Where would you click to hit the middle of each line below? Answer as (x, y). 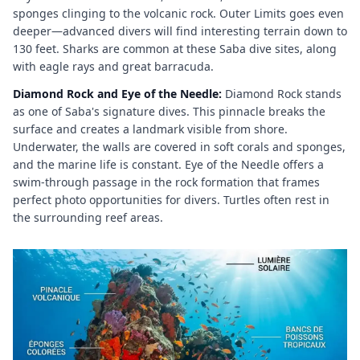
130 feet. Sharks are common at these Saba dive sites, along (175, 48)
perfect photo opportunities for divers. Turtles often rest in (171, 199)
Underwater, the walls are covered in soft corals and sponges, (179, 146)
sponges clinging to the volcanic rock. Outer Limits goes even (178, 13)
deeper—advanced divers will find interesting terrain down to (180, 31)
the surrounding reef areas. (88, 217)
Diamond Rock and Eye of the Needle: (117, 93)
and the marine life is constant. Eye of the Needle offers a (168, 164)
